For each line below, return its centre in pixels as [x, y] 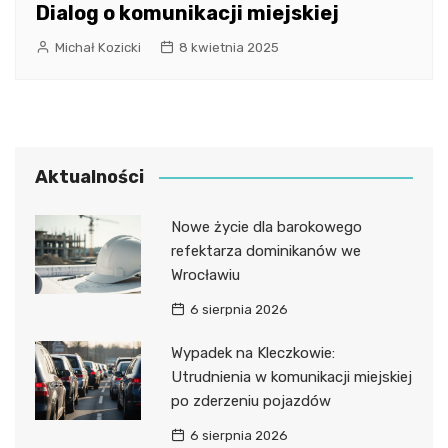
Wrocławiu [205, 274]
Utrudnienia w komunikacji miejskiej [291, 376]
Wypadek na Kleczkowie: [252, 352]
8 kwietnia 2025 [229, 47]
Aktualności [89, 176]
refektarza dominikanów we [265, 250]
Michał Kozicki [98, 47]
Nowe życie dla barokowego [266, 226]
